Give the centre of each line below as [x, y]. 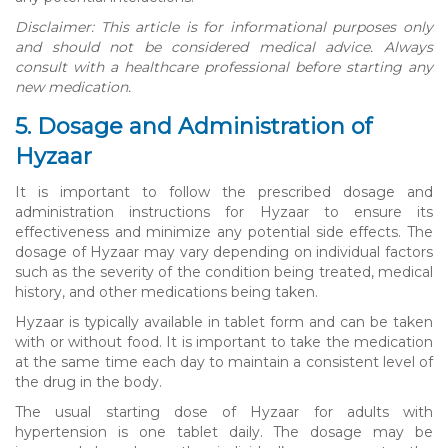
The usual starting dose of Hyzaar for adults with [224, 411]
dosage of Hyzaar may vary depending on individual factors [224, 251]
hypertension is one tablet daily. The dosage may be [224, 431]
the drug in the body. [88, 381]
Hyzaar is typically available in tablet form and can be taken [224, 321]
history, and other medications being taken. [166, 291]
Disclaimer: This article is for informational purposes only [224, 26]
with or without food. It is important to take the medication [224, 341]
